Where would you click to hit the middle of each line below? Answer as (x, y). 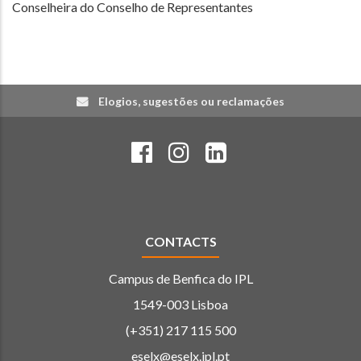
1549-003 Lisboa (180, 304)
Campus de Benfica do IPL (180, 278)
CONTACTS (180, 241)
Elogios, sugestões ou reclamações (191, 101)
